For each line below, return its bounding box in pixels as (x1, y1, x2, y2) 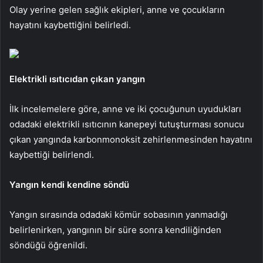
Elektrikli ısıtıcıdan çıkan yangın (9, 73, 145, 85)
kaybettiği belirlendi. (9, 149, 94, 160)
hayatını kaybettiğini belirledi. (9, 19, 131, 31)
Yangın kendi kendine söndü (9, 178, 129, 190)
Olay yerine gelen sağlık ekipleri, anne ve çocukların (9, 4, 225, 15)
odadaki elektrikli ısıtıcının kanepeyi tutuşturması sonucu (9, 118, 244, 130)
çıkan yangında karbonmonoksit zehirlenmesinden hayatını (9, 133, 252, 145)
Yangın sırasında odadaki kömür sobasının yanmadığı (9, 208, 228, 220)
